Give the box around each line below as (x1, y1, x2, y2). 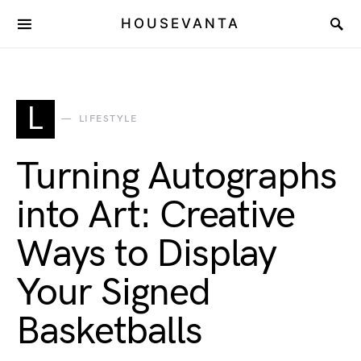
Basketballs (16, 309, 202, 355)
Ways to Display (16, 231, 276, 277)
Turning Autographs (16, 154, 337, 200)
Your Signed (16, 270, 210, 316)
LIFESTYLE (78, 113, 137, 125)
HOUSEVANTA (121, 15, 240, 31)
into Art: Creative (16, 193, 295, 239)
